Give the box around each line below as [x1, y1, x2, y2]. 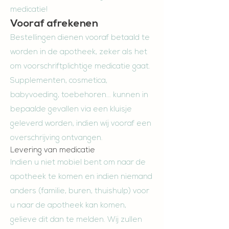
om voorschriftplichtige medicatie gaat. [10, 63, 150, 71]
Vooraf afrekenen [10, 19, 98, 29]
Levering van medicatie [10, 147, 95, 154]
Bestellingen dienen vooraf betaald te [10, 34, 150, 42]
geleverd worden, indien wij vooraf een [10, 120, 151, 128]
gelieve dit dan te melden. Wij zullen [10, 216, 142, 224]
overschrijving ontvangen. [10, 134, 103, 142]
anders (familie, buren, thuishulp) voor [10, 188, 149, 195]
